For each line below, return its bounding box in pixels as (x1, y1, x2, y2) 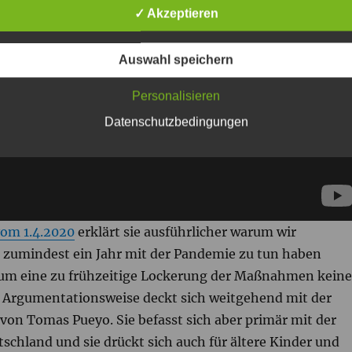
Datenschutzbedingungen (104, 115, 248, 129)
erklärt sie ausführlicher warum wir (74, 224, 296, 240)
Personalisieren (132, 89, 220, 103)
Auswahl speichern (119, 53, 233, 67)
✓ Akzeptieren (134, 6, 218, 20)
